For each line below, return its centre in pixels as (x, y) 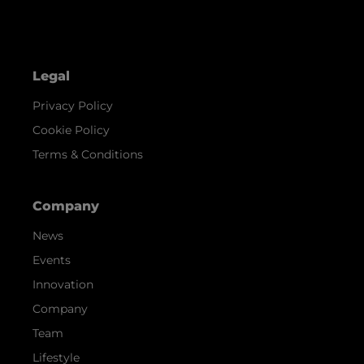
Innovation (63, 285)
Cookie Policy (71, 130)
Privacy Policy (73, 106)
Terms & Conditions (88, 155)
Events (52, 260)
